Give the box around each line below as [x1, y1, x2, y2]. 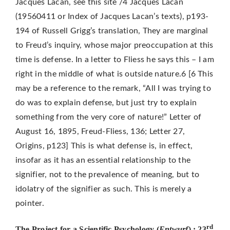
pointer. [15, 199, 44, 208]
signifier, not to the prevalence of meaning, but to [15, 170, 200, 179]
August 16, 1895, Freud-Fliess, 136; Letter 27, [15, 127, 185, 136]
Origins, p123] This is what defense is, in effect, [15, 142, 193, 150]
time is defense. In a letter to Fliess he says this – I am [15, 55, 214, 64]
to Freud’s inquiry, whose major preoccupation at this [15, 41, 214, 50]
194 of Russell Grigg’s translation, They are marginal [15, 27, 208, 35]
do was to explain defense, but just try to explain [15, 99, 197, 107]
